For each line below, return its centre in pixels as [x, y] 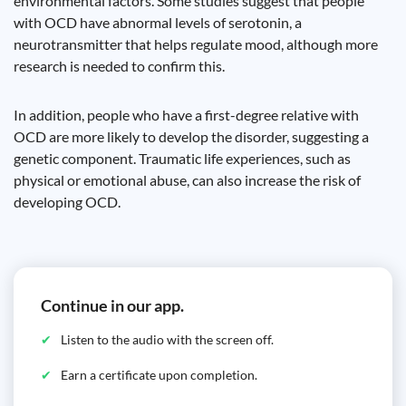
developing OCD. [67, 202]
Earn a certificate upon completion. [159, 375]
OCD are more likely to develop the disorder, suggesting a [191, 136]
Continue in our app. [112, 305]
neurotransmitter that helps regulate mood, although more [196, 44]
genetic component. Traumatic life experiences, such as [182, 158]
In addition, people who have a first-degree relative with [186, 115]
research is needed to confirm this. [119, 66]
